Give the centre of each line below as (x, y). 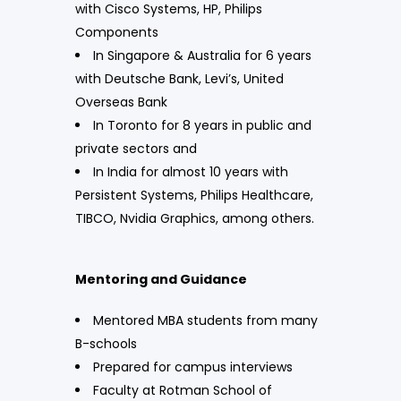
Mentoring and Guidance (161, 279)
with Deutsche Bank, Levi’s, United (179, 78)
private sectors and (136, 148)
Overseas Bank (121, 102)
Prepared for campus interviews (193, 367)
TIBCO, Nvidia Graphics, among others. (195, 218)
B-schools (106, 343)
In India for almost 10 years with (191, 171)
